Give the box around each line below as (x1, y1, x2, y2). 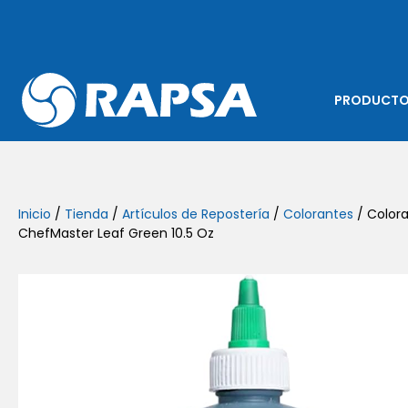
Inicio (18, 205, 51, 223)
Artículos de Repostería (122, 205, 270, 223)
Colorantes (283, 205, 353, 223)
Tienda (65, 205, 108, 223)
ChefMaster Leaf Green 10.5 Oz (18, 224, 214, 242)
